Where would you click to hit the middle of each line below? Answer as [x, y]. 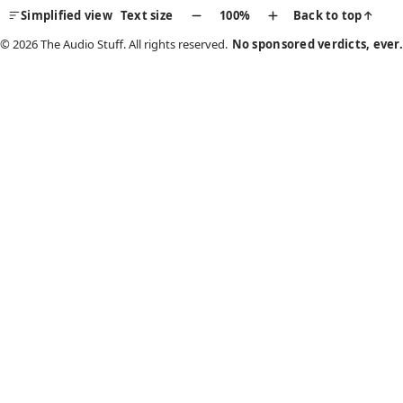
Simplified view [67, 15]
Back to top [327, 16]
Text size [147, 16]
